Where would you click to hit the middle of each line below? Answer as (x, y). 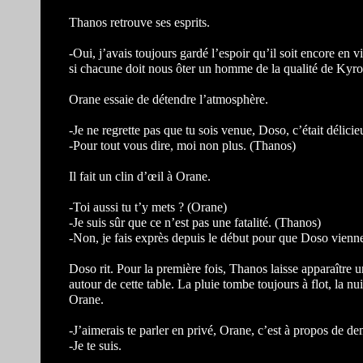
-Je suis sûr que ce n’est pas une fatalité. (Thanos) (195, 222)
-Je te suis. (95, 346)
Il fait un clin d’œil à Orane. (140, 176)
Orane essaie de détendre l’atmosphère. (169, 99)
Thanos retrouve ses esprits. (139, 22)
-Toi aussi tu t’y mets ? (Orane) (148, 207)
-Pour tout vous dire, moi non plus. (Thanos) (182, 145)
